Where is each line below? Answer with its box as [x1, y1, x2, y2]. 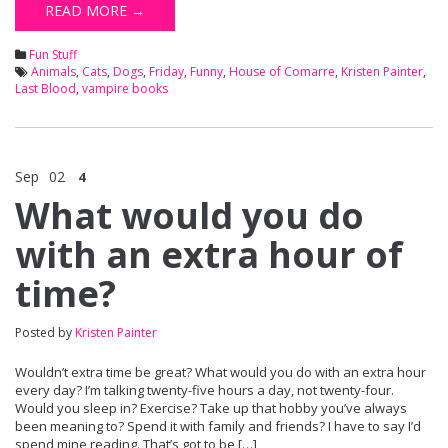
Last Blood [15, 80, 76, 98]
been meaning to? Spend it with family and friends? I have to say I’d [15, 417, 421, 436]
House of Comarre [229, 63, 335, 81]
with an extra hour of [15, 230, 403, 280]
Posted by [15, 324, 75, 342]
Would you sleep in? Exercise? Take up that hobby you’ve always [15, 399, 407, 418]
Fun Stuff [29, 46, 77, 64]
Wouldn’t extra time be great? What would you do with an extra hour [15, 363, 426, 382]
